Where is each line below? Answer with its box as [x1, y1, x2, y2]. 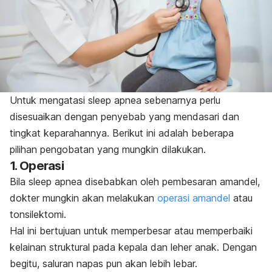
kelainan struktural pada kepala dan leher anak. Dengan [10, 241, 257, 254]
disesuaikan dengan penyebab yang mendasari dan [10, 110, 239, 123]
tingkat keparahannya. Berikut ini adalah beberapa [10, 127, 234, 140]
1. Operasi [10, 158, 69, 174]
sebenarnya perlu [141, 94, 220, 107]
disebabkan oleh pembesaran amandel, [82, 175, 260, 188]
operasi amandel [157, 192, 230, 205]
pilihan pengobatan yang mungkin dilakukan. [10, 143, 209, 156]
